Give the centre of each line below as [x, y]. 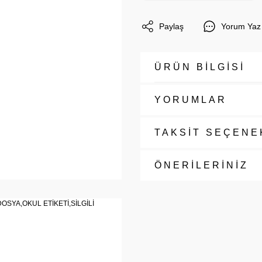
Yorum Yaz [241, 26]
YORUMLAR [191, 100]
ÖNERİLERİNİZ [201, 165]
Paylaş [171, 26]
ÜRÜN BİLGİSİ [200, 67]
